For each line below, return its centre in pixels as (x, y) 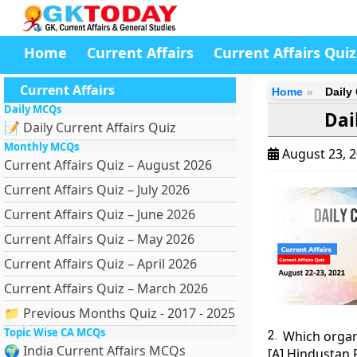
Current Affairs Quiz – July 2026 (97, 190)
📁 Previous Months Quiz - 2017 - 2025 (120, 313)
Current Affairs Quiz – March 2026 (106, 288)
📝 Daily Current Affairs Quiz (90, 127)
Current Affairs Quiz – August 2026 (108, 165)
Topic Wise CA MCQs (55, 332)
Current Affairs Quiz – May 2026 (99, 239)
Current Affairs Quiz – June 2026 (100, 214)
